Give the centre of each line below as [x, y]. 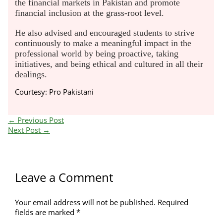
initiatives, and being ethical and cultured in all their [109, 64]
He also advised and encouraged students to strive [105, 32]
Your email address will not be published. [85, 202]
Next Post [25, 130]
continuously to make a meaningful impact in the [103, 43]
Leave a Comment [64, 178]
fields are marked [46, 212]
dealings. [31, 74]
